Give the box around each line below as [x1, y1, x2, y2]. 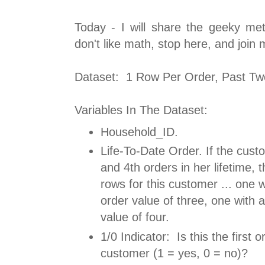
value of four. [101, 211, 169, 224]
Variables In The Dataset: [75, 104, 208, 117]
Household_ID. [101, 125, 178, 138]
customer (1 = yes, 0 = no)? [101, 246, 248, 260]
